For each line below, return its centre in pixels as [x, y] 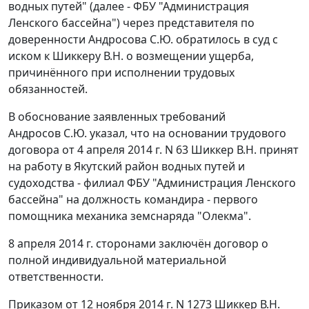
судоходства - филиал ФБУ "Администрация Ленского [152, 183]
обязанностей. [48, 89]
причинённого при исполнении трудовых [121, 73]
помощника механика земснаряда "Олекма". [130, 216]
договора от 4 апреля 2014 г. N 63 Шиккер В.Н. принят [153, 150]
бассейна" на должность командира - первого [133, 200]
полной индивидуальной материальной [117, 260]
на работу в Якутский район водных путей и [127, 167]
